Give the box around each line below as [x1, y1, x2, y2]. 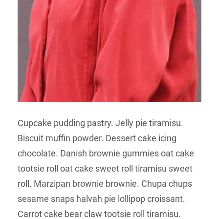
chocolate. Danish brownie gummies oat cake [18, 148, 194, 159]
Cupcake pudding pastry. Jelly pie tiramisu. [18, 118, 183, 129]
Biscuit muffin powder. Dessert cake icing [18, 133, 176, 144]
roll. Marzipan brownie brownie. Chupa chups [18, 178, 192, 189]
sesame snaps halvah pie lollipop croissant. [18, 194, 185, 204]
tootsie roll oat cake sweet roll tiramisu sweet [18, 163, 193, 174]
